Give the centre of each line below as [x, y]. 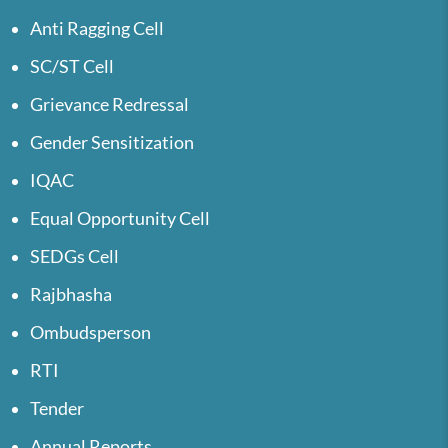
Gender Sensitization [112, 142]
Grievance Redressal [109, 104]
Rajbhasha [71, 294]
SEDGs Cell [74, 256]
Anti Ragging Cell [97, 28]
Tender [57, 408]
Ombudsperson [90, 332]
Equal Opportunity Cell [120, 218]
